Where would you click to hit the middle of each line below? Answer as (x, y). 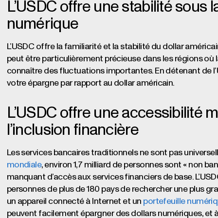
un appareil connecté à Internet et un (75, 201)
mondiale (24, 165)
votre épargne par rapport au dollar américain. (91, 83)
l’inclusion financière (73, 130)
